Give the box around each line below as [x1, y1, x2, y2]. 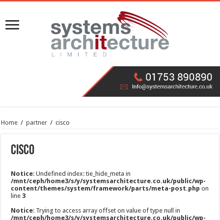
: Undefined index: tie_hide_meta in [33, 170, 131, 178]
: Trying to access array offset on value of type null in [33, 207, 181, 215]
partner [26, 119, 48, 127]
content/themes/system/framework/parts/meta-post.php [11, 185, 200, 192]
